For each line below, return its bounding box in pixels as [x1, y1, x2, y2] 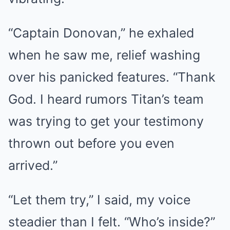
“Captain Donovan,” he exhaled [8, 25, 194, 41]
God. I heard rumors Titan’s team [8, 91, 204, 107]
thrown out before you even [8, 135, 175, 151]
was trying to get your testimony [8, 113, 204, 129]
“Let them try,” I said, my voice [8, 191, 190, 207]
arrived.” [8, 157, 57, 173]
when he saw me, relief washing [8, 47, 200, 63]
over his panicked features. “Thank [8, 69, 215, 85]
